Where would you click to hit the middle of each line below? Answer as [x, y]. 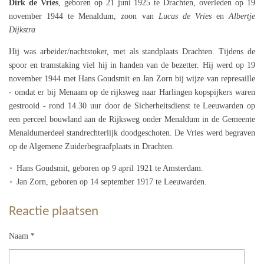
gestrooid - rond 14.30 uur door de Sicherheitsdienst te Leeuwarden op [132, 105]
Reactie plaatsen [54, 212]
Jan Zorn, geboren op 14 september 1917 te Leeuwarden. [112, 181]
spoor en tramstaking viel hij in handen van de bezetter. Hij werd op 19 [132, 65]
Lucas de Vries [185, 16]
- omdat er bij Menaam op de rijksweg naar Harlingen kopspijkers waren [132, 92]
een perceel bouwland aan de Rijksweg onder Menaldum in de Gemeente [132, 119]
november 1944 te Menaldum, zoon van [84, 16]
